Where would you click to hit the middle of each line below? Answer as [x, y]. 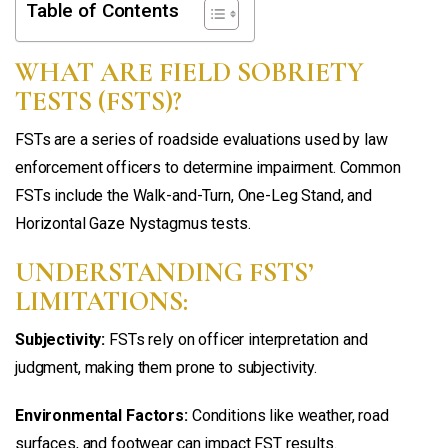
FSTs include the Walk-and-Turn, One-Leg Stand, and [193, 195]
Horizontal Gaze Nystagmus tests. [133, 223]
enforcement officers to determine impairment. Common [208, 167]
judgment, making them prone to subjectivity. [166, 367]
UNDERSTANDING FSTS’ [164, 272]
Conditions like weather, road [288, 415]
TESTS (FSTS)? [98, 101]
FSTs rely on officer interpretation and [236, 339]
